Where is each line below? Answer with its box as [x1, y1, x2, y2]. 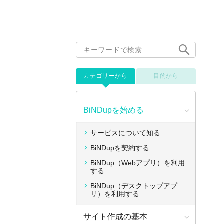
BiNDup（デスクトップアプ [90, 182, 177, 190]
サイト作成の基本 [83, 212, 147, 221]
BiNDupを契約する [90, 144, 149, 152]
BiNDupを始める [83, 106, 144, 115]
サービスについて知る [90, 129, 160, 137]
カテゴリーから [83, 72, 128, 79]
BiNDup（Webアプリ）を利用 [90, 159, 185, 167]
